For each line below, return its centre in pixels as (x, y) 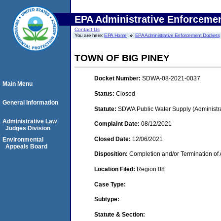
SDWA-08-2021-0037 (171, 79)
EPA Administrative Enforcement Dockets (177, 35)
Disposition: (112, 154)
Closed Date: (113, 139)
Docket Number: (118, 79)
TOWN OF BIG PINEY (122, 58)
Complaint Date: (118, 124)
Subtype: (107, 200)
